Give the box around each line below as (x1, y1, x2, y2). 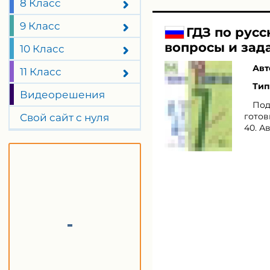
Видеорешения (19, 89, 105, 101)
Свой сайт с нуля (19, 111, 109, 124)
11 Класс (19, 66, 61, 78)
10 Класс (19, 43, 64, 55)
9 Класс (19, 20, 60, 32)
